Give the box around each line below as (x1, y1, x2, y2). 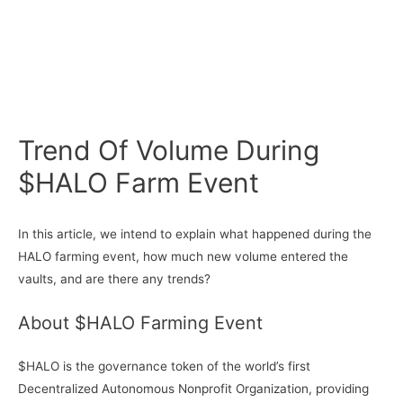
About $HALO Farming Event (18, 312, 268, 335)
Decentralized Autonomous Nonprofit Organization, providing (18, 381, 369, 396)
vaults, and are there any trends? (18, 272, 210, 287)
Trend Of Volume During (18, 133, 319, 166)
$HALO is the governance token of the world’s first (18, 358, 310, 373)
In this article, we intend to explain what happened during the (18, 227, 372, 242)
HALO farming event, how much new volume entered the (18, 249, 348, 264)
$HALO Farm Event (18, 166, 259, 199)
